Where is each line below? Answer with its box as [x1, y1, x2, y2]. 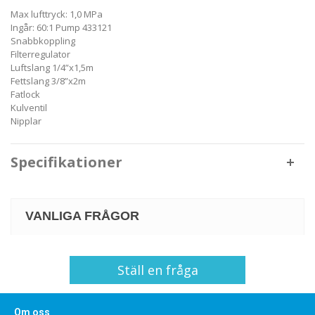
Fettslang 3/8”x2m [11, 75, 86, 88]
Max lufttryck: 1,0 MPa [11, 8, 103, 21]
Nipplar [11, 115, 41, 128]
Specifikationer [11, 153, 122, 172]
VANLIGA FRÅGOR [25, 209, 139, 224]
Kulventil [11, 101, 47, 115]
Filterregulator [11, 48, 70, 61]
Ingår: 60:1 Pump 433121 [11, 21, 112, 34]
